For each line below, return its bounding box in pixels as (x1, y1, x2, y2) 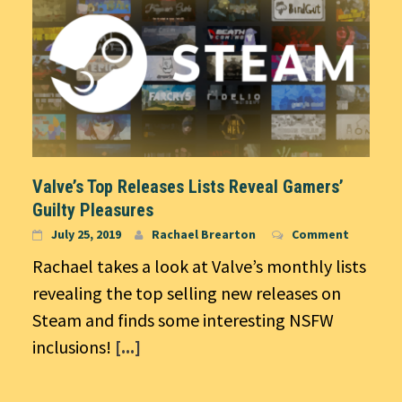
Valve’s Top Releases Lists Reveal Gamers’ (32, 175, 344, 197)
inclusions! (32, 335, 115, 358)
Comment (292, 225, 349, 242)
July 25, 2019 (51, 225, 121, 242)
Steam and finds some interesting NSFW (32, 308, 334, 331)
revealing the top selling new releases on (32, 281, 341, 304)
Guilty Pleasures (32, 198, 153, 221)
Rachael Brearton (152, 225, 256, 242)
